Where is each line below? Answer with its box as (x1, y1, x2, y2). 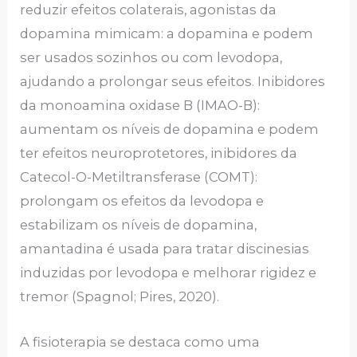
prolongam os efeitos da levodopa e (20, 193, 265, 210)
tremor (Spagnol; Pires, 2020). (20, 288, 223, 305)
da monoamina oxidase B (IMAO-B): (20, 97, 261, 114)
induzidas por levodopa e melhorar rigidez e (20, 265, 317, 281)
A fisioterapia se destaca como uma (20, 333, 261, 350)
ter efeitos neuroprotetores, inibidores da (20, 145, 298, 162)
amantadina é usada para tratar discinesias (20, 241, 310, 257)
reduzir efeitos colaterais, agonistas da (20, 2, 277, 18)
